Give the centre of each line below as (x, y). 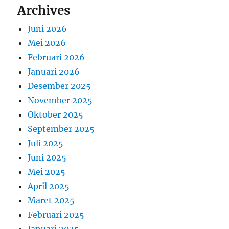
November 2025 (60, 100)
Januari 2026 (54, 72)
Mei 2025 (47, 172)
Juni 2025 (47, 158)
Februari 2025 (56, 215)
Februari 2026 (56, 58)
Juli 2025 (46, 143)
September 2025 (61, 129)
